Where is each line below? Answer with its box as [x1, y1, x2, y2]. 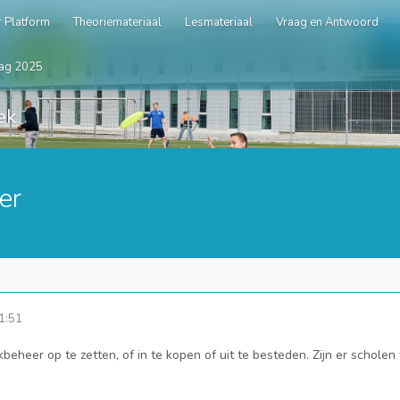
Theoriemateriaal [73, 14, 162, 30]
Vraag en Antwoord [276, 14, 379, 30]
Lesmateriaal [185, 14, 253, 30]
